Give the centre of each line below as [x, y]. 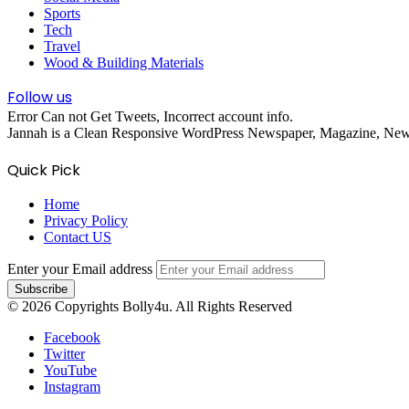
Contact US [78, 236]
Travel [62, 46]
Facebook [72, 337]
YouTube [70, 370]
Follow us [40, 97]
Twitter [64, 353]
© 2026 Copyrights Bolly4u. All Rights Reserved [150, 306]
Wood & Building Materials [124, 62]
